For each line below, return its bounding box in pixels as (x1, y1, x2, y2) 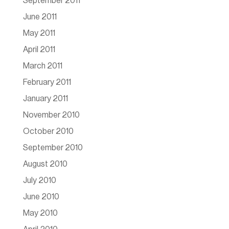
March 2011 (22, 62, 62, 71)
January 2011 (22, 95, 68, 103)
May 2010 (22, 209, 58, 218)
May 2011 (22, 29, 55, 38)
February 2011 (22, 78, 71, 87)
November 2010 (22, 111, 80, 120)
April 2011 (22, 45, 55, 54)
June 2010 (22, 193, 59, 201)
